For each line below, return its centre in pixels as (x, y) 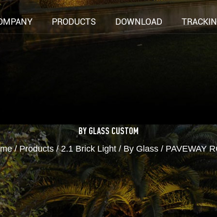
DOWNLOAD (139, 22)
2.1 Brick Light (89, 149)
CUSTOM (124, 132)
